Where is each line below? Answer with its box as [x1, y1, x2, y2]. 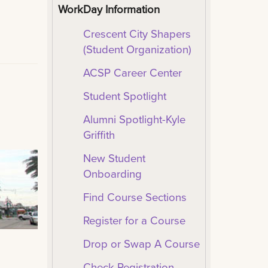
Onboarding [83, 166, 142, 182]
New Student [83, 150, 145, 166]
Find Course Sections [83, 189, 187, 205]
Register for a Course [83, 212, 185, 229]
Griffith [83, 127, 115, 143]
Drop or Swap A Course [83, 236, 200, 252]
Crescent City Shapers [83, 25, 191, 41]
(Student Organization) [83, 41, 191, 57]
